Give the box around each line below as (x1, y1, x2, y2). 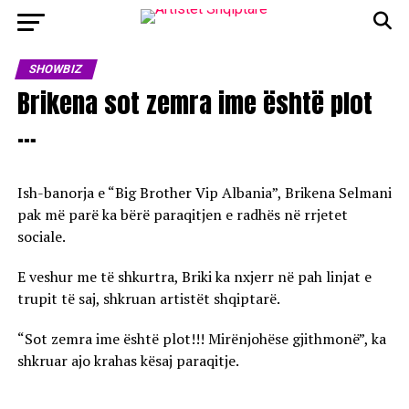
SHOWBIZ (26, 62, 85, 76)
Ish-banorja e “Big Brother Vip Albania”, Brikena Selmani (16, 183, 392, 203)
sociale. (16, 226, 66, 246)
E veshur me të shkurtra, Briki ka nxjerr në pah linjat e (16, 267, 372, 287)
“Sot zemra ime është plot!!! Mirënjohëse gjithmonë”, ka (16, 329, 386, 349)
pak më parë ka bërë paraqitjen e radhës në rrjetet (16, 204, 348, 225)
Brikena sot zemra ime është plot (16, 83, 372, 122)
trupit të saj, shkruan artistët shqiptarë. (16, 288, 280, 309)
